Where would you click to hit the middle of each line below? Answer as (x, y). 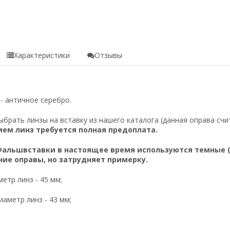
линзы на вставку (57, 120)
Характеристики (42, 55)
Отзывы (108, 55)
